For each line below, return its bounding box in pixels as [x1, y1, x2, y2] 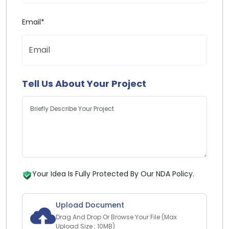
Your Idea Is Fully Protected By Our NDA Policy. [32, 168, 194, 179]
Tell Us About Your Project [22, 77, 146, 90]
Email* [22, 16, 44, 27]
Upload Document [56, 199, 124, 210]
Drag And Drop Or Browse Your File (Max [56, 212, 177, 221]
